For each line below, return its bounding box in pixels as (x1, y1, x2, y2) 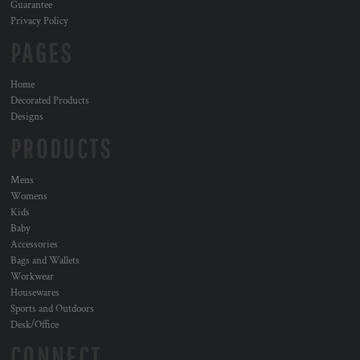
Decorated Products (10, 94, 89, 108)
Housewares (10, 286, 59, 300)
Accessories (10, 238, 58, 252)
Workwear (10, 270, 54, 284)
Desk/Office (10, 318, 59, 332)
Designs (10, 110, 43, 124)
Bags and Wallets (10, 254, 80, 268)
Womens (10, 190, 47, 203)
